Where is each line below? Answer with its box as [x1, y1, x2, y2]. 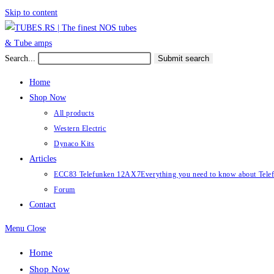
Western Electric [54, 124, 106, 133]
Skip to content [5, 8, 57, 17]
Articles [29, 154, 56, 163]
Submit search [158, 54, 209, 63]
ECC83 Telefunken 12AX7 [54, 170, 141, 179]
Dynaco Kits [54, 139, 95, 148]
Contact [29, 200, 56, 209]
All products [54, 109, 95, 117]
